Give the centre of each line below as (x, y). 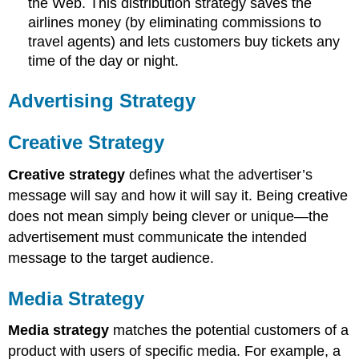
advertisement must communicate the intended (158, 237)
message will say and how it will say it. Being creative (178, 195)
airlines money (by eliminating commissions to (175, 22)
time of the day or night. (104, 61)
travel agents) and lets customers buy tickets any (184, 41)
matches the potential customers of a (229, 331)
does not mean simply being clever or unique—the (169, 216)
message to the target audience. (111, 258)
